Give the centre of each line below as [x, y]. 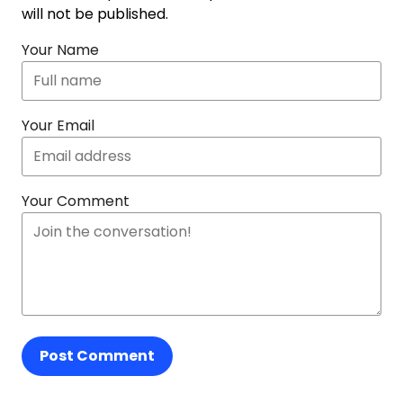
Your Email [58, 125]
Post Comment [97, 356]
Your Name [60, 50]
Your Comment [76, 201]
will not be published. [95, 14]
